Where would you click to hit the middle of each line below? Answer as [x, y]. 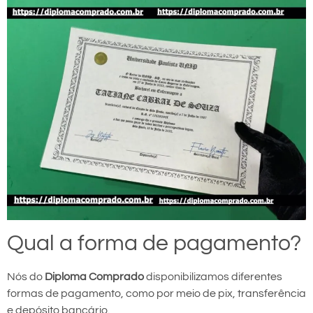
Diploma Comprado [94, 276]
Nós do [26, 276]
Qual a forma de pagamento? [154, 243]
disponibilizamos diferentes [213, 276]
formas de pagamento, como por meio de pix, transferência [156, 293]
